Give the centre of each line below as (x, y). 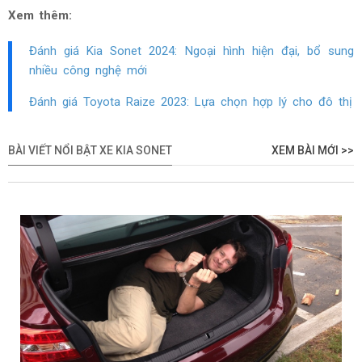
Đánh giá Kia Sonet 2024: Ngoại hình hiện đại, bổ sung (192, 51)
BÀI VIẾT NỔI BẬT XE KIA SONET (90, 151)
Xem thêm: (40, 16)
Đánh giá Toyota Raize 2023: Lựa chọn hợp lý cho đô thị (191, 102)
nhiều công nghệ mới (88, 71)
